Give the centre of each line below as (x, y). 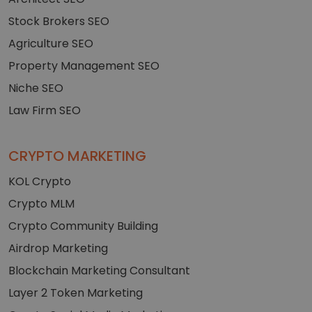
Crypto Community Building (83, 226)
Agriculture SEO (51, 43)
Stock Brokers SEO (59, 21)
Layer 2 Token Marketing (76, 292)
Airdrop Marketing (58, 248)
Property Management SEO (84, 65)
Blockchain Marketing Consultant (99, 270)
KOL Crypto (40, 181)
